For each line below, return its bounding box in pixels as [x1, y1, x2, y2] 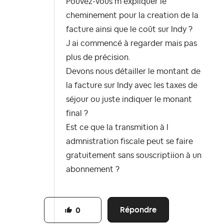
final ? [66, 109, 88, 118]
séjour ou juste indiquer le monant [66, 95, 192, 104]
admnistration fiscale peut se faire [66, 137, 193, 146]
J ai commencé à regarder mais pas [66, 39, 197, 48]
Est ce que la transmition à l [66, 123, 168, 132]
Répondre [120, 204, 157, 215]
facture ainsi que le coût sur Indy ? [66, 25, 192, 34]
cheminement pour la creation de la [66, 11, 198, 20]
